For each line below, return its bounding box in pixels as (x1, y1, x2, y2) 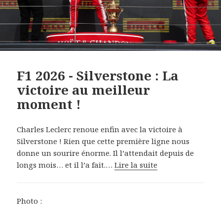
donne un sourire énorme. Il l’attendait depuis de (17, 147, 194, 158)
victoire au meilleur (17, 80, 150, 99)
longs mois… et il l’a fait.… (17, 159, 115, 170)
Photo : (17, 195, 42, 206)
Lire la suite (114, 159, 158, 170)
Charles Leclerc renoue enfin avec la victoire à (17, 124, 183, 134)
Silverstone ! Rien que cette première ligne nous (17, 136, 190, 146)
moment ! (17, 95, 81, 113)
